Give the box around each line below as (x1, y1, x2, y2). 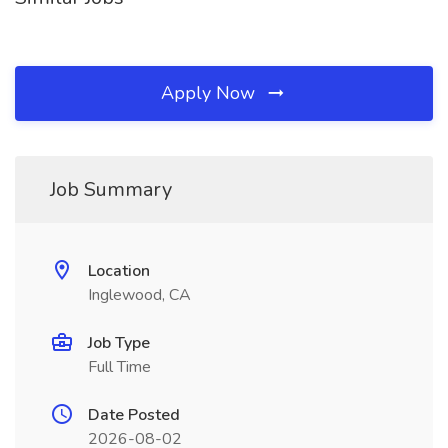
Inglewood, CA (88, 284, 191, 306)
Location (88, 260, 150, 282)
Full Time (88, 356, 151, 378)
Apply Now (161, 81, 260, 105)
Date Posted (88, 404, 180, 426)
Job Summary (50, 176, 172, 203)
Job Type (88, 332, 150, 354)
